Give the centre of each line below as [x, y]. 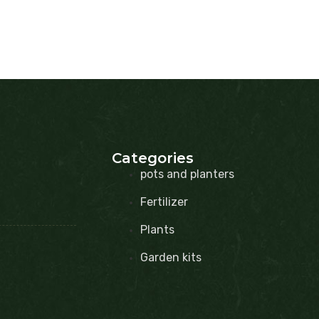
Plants [157, 229]
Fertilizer [164, 202]
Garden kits [171, 257]
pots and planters [187, 174]
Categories [152, 158]
